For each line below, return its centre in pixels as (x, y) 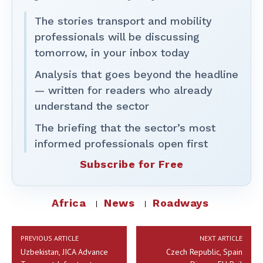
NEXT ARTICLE (221, 238)
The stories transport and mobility (123, 21)
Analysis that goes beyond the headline (136, 74)
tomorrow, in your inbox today (112, 52)
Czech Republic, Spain (204, 252)
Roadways (181, 203)
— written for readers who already (124, 90)
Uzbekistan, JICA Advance (64, 252)
